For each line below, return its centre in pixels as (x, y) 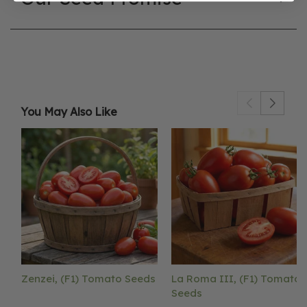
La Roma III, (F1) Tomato (236, 278)
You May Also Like (69, 112)
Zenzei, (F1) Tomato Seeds (88, 278)
